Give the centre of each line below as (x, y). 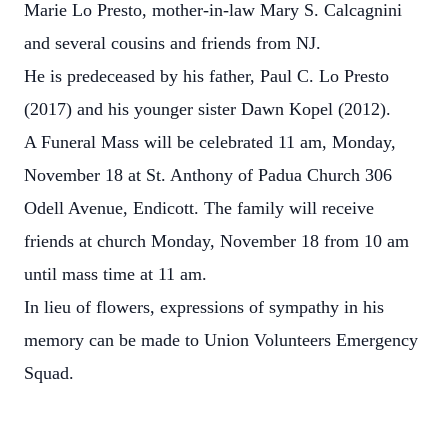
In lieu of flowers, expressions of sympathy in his (204, 307)
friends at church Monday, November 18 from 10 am (216, 241)
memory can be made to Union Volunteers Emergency (221, 340)
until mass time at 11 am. (115, 274)
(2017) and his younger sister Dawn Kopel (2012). (207, 109)
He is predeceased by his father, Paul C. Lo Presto (206, 76)
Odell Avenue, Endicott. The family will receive (199, 208)
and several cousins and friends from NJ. (172, 43)
